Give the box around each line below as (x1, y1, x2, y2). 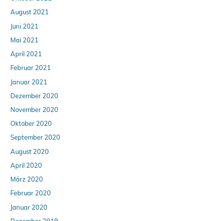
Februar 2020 (10, 189, 51, 197)
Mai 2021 (10, 36, 39, 44)
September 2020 (10, 133, 61, 142)
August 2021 (10, 8, 49, 16)
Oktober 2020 (10, 119, 52, 128)
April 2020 (10, 161, 42, 169)
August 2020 (10, 147, 49, 155)
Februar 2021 (10, 64, 51, 72)
